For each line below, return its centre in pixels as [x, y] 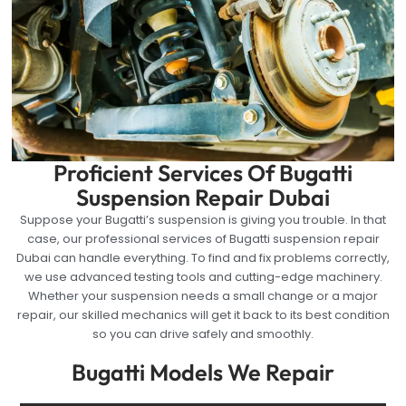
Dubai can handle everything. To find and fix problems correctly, [203, 257]
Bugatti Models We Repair [203, 373]
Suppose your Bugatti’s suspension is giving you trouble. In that [203, 219]
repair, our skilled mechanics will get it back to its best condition [203, 314]
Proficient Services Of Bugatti [203, 173]
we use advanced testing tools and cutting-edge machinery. [203, 276]
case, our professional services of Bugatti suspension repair [203, 238]
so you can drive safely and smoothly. [203, 333]
